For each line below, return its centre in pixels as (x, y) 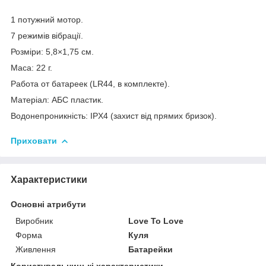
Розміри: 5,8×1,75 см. (52, 51)
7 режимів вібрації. (47, 35)
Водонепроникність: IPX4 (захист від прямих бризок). (114, 115)
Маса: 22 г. (31, 67)
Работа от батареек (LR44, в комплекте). (90, 83)
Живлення (36, 249)
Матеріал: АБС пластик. (57, 99)
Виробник (34, 221)
